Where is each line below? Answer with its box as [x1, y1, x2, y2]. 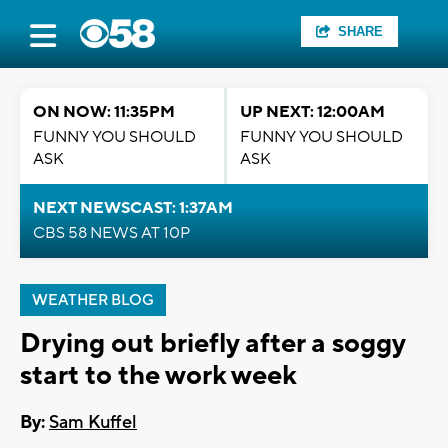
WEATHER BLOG [32, 291, 154, 310]
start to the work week [20, 358, 297, 393]
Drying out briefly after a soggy [20, 326, 405, 361]
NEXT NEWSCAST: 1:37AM [33, 198, 233, 218]
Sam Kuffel [49, 411, 137, 435]
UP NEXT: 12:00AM [240, 102, 385, 122]
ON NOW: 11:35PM [33, 102, 175, 122]
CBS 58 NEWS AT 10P [33, 223, 190, 243]
